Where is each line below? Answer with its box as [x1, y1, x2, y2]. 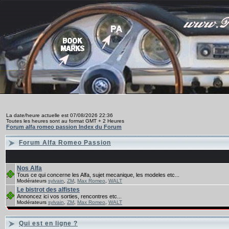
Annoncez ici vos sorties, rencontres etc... [17, 193, 122, 199]
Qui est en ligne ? [19, 220, 78, 227]
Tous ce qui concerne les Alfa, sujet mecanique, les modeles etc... [17, 172, 179, 178]
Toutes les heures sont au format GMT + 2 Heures [6, 118, 124, 124]
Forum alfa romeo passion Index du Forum [6, 124, 122, 130]
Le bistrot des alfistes [17, 186, 80, 193]
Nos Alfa [17, 165, 42, 172]
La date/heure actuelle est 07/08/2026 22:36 [6, 112, 113, 118]
